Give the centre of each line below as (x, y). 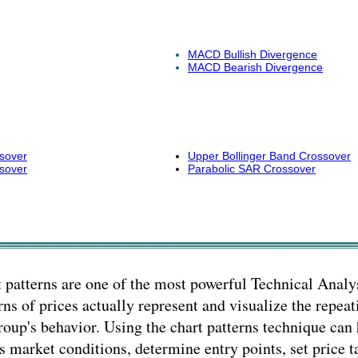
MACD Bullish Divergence (253, 54)
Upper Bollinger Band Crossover (269, 156)
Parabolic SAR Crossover (252, 169)
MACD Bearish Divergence (255, 67)
